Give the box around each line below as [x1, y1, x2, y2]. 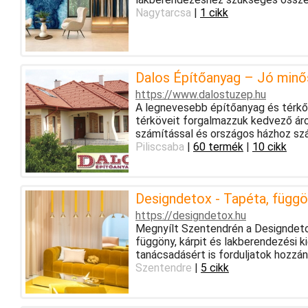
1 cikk [199, 5, 228, 19]
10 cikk [252, 140, 287, 153]
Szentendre [135, 261, 192, 274]
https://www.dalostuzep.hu [135, 87, 266, 101]
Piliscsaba [135, 140, 184, 153]
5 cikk [200, 261, 229, 274]
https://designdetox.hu [135, 208, 246, 222]
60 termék [192, 140, 243, 153]
